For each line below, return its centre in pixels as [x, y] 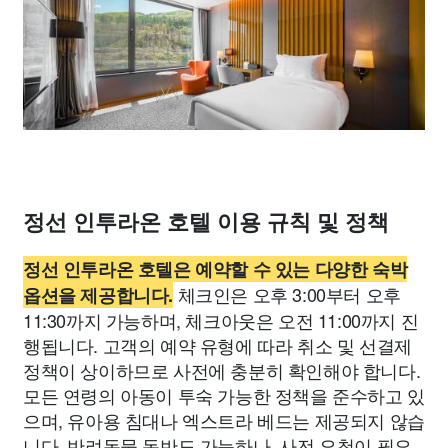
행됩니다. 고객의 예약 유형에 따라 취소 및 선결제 [217, 344]
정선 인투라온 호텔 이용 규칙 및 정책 [206, 222]
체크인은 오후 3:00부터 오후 [287, 293]
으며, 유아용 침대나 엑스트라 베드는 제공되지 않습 [224, 419]
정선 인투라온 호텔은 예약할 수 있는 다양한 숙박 [215, 268]
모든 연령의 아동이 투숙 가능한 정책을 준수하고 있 [224, 394]
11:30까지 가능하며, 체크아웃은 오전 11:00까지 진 [221, 319]
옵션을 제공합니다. [98, 294]
